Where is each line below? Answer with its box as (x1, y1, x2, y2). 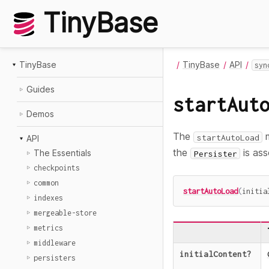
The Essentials (34, 148, 91, 158)
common (34, 178, 59, 187)
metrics (34, 223, 63, 232)
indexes (34, 193, 63, 202)
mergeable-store (34, 208, 97, 217)
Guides (26, 84, 55, 94)
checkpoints (34, 163, 80, 172)
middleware (34, 238, 76, 247)
